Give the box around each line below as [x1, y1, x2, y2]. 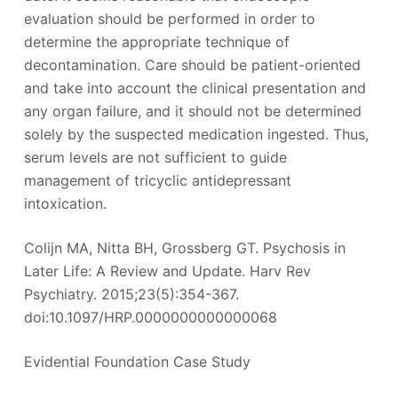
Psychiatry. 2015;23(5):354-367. [23, 284, 239, 303]
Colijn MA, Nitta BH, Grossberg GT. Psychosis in [23, 238, 346, 257]
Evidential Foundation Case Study [23, 352, 251, 370]
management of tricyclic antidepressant [23, 171, 291, 189]
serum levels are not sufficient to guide [23, 147, 287, 166]
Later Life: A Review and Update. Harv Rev [23, 261, 311, 280]
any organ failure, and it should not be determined [23, 101, 362, 120]
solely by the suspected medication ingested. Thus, [23, 124, 369, 143]
